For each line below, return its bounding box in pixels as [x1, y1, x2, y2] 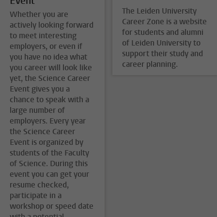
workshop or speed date [10, 201, 93, 212]
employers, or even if [10, 41, 82, 52]
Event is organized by [10, 137, 83, 148]
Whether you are [10, 9, 68, 20]
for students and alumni [122, 27, 203, 37]
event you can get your [10, 169, 89, 180]
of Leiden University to [122, 37, 201, 48]
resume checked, [10, 180, 69, 190]
